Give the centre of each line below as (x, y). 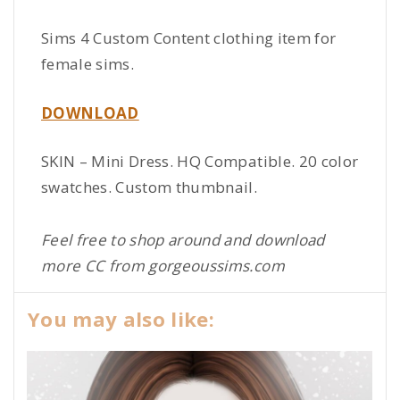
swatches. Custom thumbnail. (150, 187)
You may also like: (121, 319)
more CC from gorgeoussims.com (163, 266)
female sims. (88, 64)
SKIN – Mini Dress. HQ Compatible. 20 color (200, 162)
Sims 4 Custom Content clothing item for (189, 38)
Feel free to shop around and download (183, 240)
